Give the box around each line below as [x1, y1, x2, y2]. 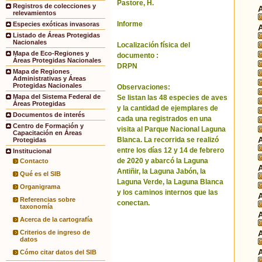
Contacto [20, 157, 49, 165]
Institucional [13, 147, 51, 155]
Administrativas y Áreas [13, 75, 86, 82]
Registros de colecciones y [13, 2, 96, 10]
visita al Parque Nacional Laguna [117, 125, 226, 133]
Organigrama [20, 183, 60, 191]
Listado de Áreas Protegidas [13, 32, 100, 39]
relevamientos [13, 9, 56, 17]
